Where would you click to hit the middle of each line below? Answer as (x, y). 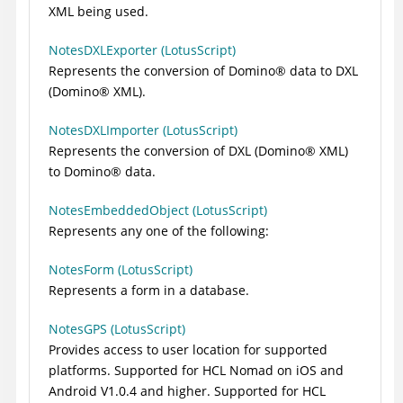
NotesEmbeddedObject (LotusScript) (158, 210)
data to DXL (322, 71)
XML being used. (99, 12)
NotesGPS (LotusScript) (117, 329)
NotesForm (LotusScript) (121, 270)
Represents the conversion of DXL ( (153, 151)
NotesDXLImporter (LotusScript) (143, 130)
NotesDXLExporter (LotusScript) (142, 50)
